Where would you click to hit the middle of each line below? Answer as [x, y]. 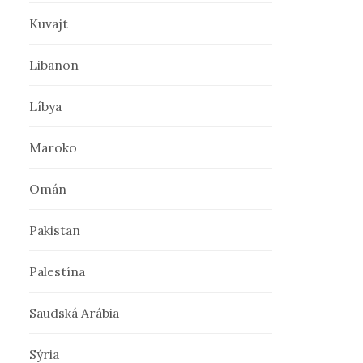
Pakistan [55, 230]
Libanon [54, 65]
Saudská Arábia [75, 313]
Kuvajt [49, 23]
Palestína [58, 271]
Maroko [53, 147]
